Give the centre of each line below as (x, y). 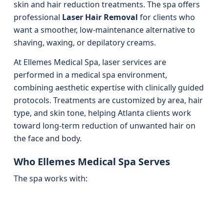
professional (38, 17)
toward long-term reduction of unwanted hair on (105, 126)
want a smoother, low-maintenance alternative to (104, 30)
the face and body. (48, 138)
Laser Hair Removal (100, 17)
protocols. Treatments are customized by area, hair (108, 100)
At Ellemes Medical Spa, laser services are (90, 62)
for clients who (166, 17)
